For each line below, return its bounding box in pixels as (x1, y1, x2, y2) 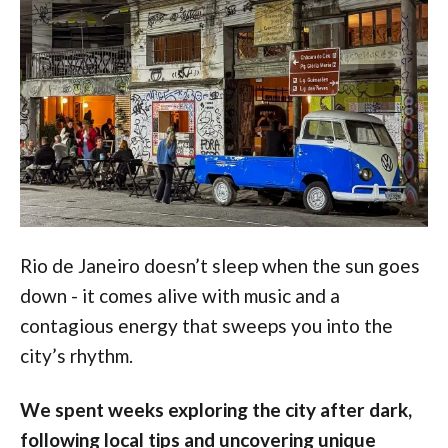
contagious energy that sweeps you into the (20, 314, 393, 338)
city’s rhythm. (20, 344, 133, 368)
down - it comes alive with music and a (20, 284, 340, 308)
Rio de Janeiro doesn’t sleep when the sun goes (20, 254, 420, 278)
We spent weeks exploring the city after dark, (20, 398, 412, 422)
